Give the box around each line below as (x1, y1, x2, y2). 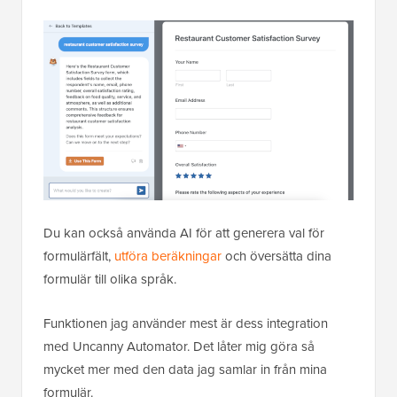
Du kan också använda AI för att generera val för (43, 222, 324, 243)
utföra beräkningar (114, 245, 222, 266)
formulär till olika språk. (43, 269, 176, 289)
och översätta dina (222, 245, 331, 266)
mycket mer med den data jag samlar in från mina (43, 359, 327, 379)
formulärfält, (43, 245, 114, 266)
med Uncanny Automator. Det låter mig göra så (43, 336, 315, 356)
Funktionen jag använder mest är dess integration (43, 313, 328, 333)
